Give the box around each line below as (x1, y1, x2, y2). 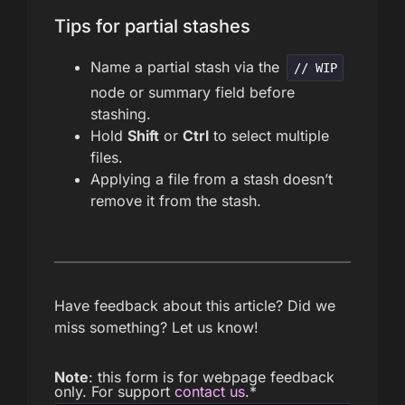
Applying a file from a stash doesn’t (90, 169, 333, 188)
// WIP (293, 60, 337, 75)
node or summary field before (90, 82, 295, 101)
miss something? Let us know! (54, 317, 259, 336)
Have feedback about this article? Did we (54, 296, 335, 315)
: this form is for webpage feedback (89, 367, 334, 386)
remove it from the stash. (90, 191, 261, 210)
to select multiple (209, 126, 329, 145)
